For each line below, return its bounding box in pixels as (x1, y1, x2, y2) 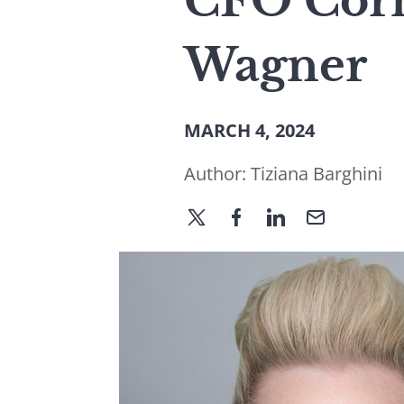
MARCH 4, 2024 (184, 118, 315, 142)
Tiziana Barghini (251, 161, 382, 186)
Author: (184, 161, 251, 186)
